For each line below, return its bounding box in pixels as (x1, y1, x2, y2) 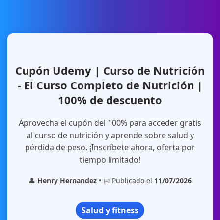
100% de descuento (58, 92, 162, 107)
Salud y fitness (82, 205, 138, 216)
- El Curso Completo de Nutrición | (17, 78, 203, 92)
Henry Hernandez (37, 176, 97, 185)
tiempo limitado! (80, 154, 140, 165)
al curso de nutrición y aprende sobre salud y (26, 130, 194, 140)
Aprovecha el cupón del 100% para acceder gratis (19, 117, 201, 128)
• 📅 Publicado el (97, 176, 154, 185)
